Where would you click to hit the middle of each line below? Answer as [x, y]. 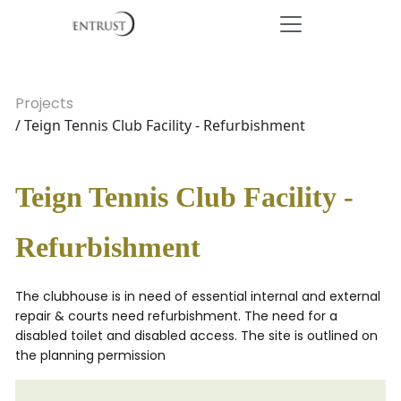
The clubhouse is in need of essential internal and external [198, 296]
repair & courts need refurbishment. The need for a [176, 316]
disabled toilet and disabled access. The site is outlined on [196, 336]
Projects [44, 103]
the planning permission [90, 355]
